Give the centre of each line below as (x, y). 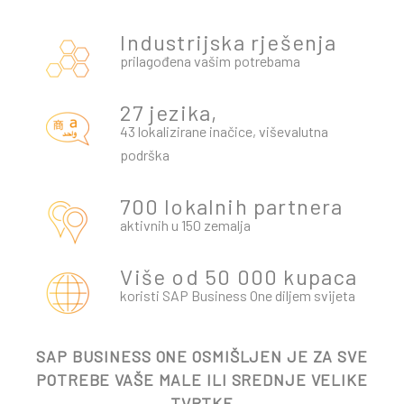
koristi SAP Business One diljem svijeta (238, 295)
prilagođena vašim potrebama (211, 60)
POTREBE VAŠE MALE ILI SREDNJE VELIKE (202, 379)
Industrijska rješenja (229, 41)
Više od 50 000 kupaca (239, 276)
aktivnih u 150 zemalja (186, 225)
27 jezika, (169, 112)
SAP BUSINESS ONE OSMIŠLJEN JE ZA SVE (202, 356)
